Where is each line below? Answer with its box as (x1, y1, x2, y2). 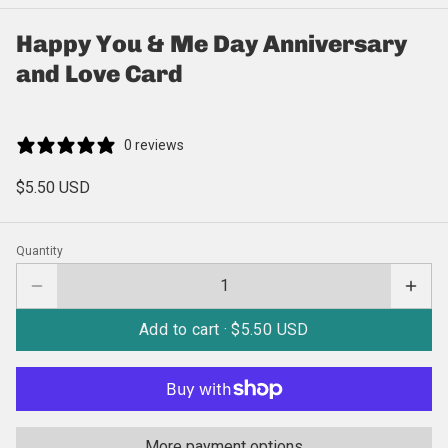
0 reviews (124, 136, 184, 153)
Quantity (16, 243, 63, 258)
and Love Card (16, 58, 183, 88)
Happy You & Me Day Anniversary (16, 28, 407, 58)
